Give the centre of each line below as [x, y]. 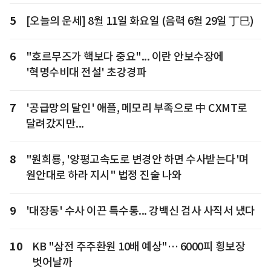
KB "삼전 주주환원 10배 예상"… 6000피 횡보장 [139, 247]
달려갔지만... [55, 124]
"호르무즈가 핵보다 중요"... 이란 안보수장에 [125, 57]
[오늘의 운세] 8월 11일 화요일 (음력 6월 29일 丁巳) [140, 21]
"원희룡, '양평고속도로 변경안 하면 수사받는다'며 [137, 160]
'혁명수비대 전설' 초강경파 [86, 73]
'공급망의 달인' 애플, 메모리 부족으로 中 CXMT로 [136, 108]
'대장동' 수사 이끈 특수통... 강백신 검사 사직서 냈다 [140, 211]
